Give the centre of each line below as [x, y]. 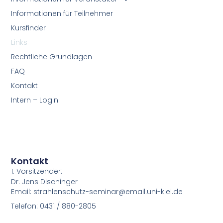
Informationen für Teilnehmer [62, 14]
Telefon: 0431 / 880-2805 [54, 206]
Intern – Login [35, 100]
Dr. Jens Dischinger [45, 182]
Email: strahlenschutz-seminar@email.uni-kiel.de [97, 191]
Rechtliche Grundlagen [52, 57]
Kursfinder [29, 28]
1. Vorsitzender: [37, 171]
